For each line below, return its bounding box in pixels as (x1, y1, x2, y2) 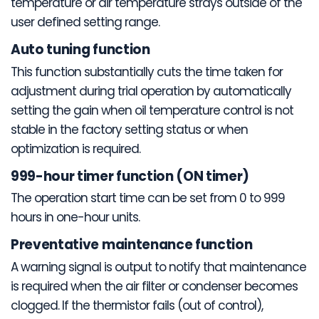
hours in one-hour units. (11, 209, 140, 226)
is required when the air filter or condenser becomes (11, 277, 298, 295)
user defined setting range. (11, 14, 159, 31)
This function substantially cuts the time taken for (11, 63, 283, 80)
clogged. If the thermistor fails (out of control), (11, 296, 263, 314)
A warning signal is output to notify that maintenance (11, 258, 306, 276)
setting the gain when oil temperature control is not (11, 101, 293, 119)
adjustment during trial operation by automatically (11, 82, 291, 100)
